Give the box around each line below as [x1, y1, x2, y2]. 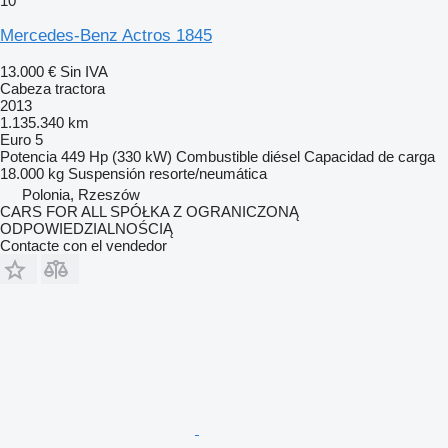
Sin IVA [60, 63, 108, 81]
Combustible [176, 148, 258, 166]
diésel [262, 148, 300, 166]
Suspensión [68, 165, 145, 183]
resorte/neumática [149, 165, 267, 183]
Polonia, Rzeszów [22, 186, 140, 204]
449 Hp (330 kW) [61, 148, 172, 166]
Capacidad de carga [304, 148, 435, 166]
